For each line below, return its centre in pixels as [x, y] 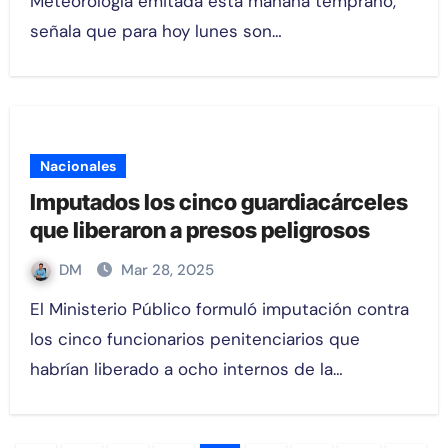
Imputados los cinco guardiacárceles [218, 201]
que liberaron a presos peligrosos [199, 229]
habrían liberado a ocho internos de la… [186, 368]
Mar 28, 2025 [167, 269]
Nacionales [77, 165]
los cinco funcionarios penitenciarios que [194, 338]
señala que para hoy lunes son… [155, 30]
